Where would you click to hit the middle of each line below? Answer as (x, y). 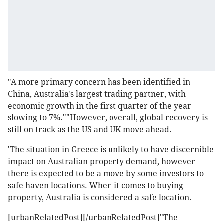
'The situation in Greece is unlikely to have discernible (111, 150)
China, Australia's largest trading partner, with (97, 94)
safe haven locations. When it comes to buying (96, 186)
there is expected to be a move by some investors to (106, 174)
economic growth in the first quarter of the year (100, 106)
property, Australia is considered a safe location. (100, 198)
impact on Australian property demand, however (102, 162)
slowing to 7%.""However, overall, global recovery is (108, 118)
